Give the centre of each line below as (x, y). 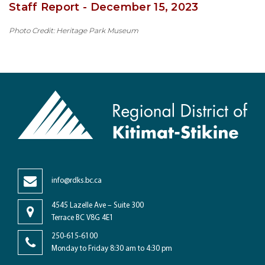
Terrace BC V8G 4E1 (83, 218)
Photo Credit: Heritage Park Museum (74, 30)
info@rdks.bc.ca (77, 181)
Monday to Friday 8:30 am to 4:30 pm (112, 248)
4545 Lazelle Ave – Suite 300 (98, 205)
